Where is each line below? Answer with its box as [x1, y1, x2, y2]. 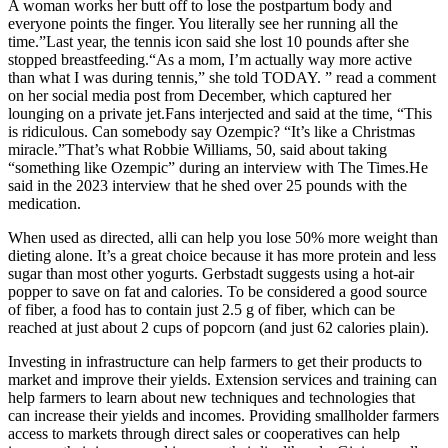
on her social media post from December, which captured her [8, 86, 391, 104]
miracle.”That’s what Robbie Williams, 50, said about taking [8, 140, 387, 158]
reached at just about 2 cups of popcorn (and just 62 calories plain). [8, 318, 429, 336]
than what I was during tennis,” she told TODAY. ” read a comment [8, 68, 436, 86]
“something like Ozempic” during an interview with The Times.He [8, 158, 428, 176]
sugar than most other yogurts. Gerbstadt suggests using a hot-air [8, 264, 414, 282]
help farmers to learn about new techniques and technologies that [8, 388, 415, 406]
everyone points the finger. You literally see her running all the [8, 14, 398, 32]
